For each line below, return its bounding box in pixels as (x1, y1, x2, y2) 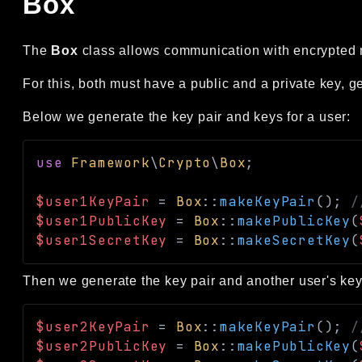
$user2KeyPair (36, 318, 150, 335)
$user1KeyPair (36, 192, 150, 210)
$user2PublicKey (36, 337, 168, 355)
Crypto (158, 154, 212, 171)
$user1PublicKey (36, 212, 168, 229)
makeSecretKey (237, 231, 351, 249)
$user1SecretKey (36, 231, 168, 249)
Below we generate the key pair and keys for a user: (23, 109, 351, 124)
